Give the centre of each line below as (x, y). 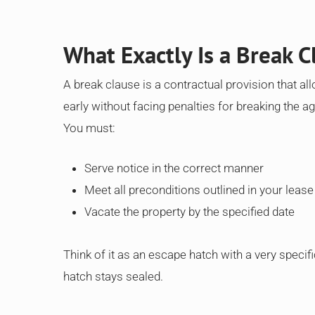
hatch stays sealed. (113, 276)
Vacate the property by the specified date (189, 211)
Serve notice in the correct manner (174, 168)
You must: (89, 128)
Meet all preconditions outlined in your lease (199, 189)
